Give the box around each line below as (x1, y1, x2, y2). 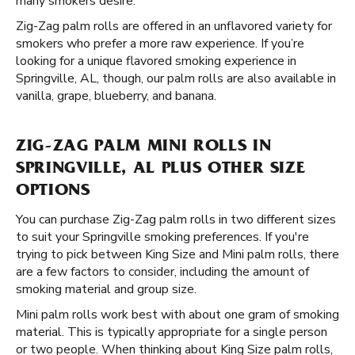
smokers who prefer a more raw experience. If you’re (16, 35, 304, 52)
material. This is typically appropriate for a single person (16, 323, 327, 341)
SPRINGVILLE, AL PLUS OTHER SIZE (16, 161, 306, 178)
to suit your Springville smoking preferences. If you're (16, 228, 309, 246)
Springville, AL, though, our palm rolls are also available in (16, 70, 336, 87)
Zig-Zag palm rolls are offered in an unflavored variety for (16, 17, 332, 35)
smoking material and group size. (16, 281, 197, 298)
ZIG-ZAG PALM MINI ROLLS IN (16, 139, 272, 156)
